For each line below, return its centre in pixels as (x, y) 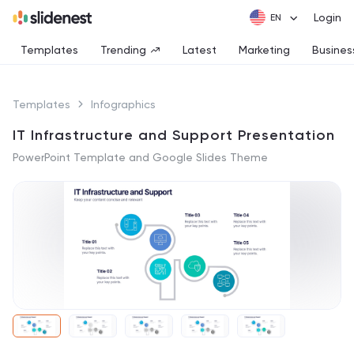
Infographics (123, 104)
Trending (123, 49)
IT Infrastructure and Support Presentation (174, 135)
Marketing (264, 49)
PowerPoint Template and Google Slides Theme (140, 157)
